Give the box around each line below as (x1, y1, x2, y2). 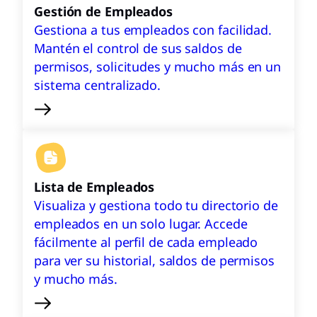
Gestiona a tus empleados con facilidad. (34, 21, 272, 39)
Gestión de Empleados (34, 3, 173, 21)
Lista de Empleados (34, 178, 155, 196)
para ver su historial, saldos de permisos (34, 252, 275, 270)
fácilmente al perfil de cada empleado (34, 234, 258, 251)
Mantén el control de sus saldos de (34, 40, 242, 57)
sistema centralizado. (34, 76, 161, 94)
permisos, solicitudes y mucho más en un (34, 58, 282, 76)
